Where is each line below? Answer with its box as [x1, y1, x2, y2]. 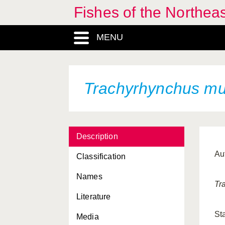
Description [76, 132, 118, 141]
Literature [76, 192, 111, 201]
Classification [76, 152, 126, 161]
